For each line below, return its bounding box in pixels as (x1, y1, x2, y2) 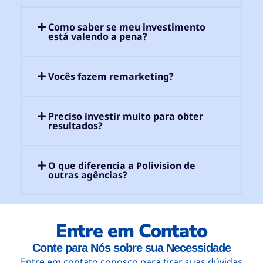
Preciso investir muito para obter (48, 110, 204, 123)
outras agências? (48, 168, 128, 182)
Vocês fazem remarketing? (48, 70, 174, 83)
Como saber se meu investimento (48, 21, 206, 34)
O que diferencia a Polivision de (48, 159, 196, 173)
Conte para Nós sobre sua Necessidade (32, 241, 231, 255)
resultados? (48, 119, 103, 133)
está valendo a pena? (48, 30, 148, 43)
